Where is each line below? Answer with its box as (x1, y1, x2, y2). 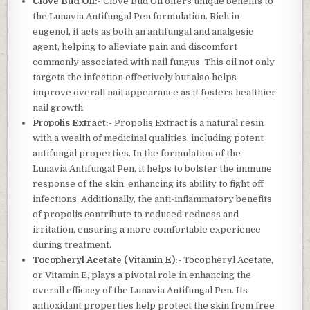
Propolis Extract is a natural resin (112, 117, 264, 128)
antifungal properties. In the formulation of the (33, 147, 241, 158)
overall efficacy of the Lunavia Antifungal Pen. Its (33, 284, 248, 295)
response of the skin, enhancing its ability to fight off (33, 178, 264, 189)
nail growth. (33, 102, 86, 113)
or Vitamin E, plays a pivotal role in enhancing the (33, 269, 252, 280)
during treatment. (33, 239, 112, 250)
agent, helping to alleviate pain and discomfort (33, 41, 238, 52)
